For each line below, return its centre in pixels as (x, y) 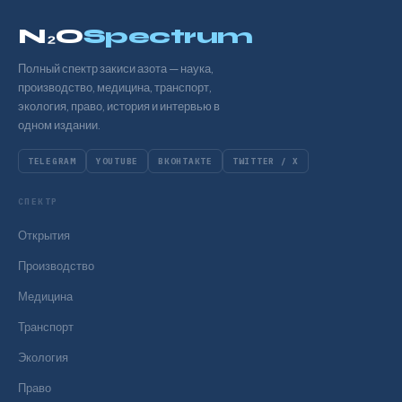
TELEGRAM (52, 161)
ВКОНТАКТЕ (185, 161)
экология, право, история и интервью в (119, 105)
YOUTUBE (117, 161)
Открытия (44, 234)
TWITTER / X (266, 161)
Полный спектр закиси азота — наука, (116, 68)
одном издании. (59, 124)
